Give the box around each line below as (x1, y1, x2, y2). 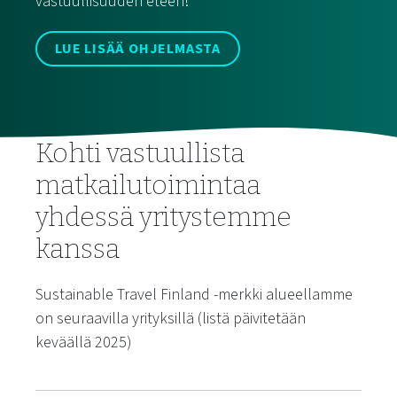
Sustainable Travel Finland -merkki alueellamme (35, 284, 353, 306)
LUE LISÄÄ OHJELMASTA (55, 39, 221, 58)
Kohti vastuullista (35, 137, 245, 169)
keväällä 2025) (35, 331, 132, 354)
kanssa (35, 233, 120, 265)
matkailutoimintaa (35, 169, 261, 201)
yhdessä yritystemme (35, 201, 292, 233)
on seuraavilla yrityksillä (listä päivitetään (35, 307, 306, 330)
